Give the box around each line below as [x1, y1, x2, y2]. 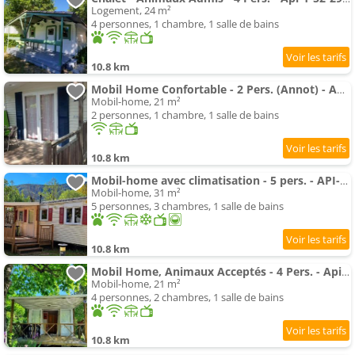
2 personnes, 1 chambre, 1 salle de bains [91, 108, 279, 123]
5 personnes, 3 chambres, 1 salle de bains [91, 199, 284, 214]
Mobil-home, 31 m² [91, 185, 181, 200]
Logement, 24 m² [91, 3, 171, 18]
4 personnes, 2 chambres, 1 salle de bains [91, 290, 284, 305]
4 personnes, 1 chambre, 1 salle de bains [91, 17, 279, 32]
